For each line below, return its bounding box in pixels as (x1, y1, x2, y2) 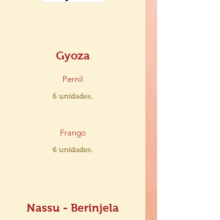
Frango (59, 128, 86, 137)
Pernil (62, 74, 83, 84)
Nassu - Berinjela (27, 201, 119, 214)
